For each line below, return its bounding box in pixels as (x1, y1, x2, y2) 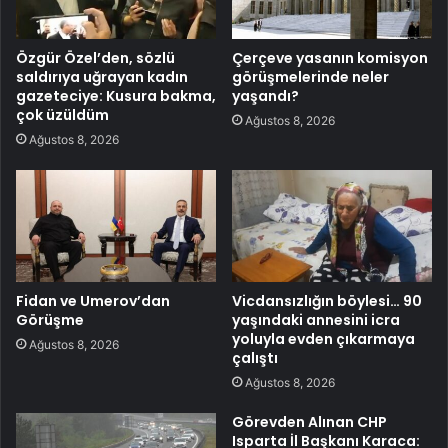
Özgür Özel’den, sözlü (16, 47, 175, 68)
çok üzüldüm (16, 104, 109, 125)
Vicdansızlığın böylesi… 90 (232, 291, 422, 312)
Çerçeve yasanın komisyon (232, 47, 428, 68)
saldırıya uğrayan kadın (16, 66, 188, 87)
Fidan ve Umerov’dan (16, 291, 170, 312)
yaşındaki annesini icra (232, 310, 400, 331)
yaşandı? (232, 85, 299, 106)
